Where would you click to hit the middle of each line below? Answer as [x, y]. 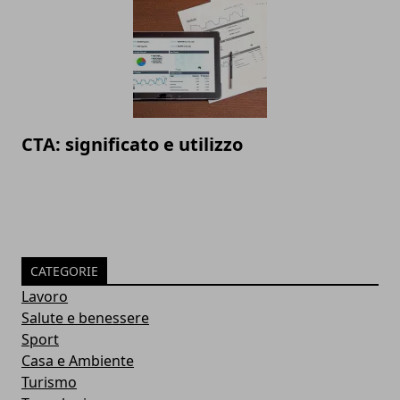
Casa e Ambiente [78, 361]
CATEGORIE [64, 271]
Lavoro [45, 297]
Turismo [49, 383]
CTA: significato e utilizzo [132, 145]
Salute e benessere [85, 318]
